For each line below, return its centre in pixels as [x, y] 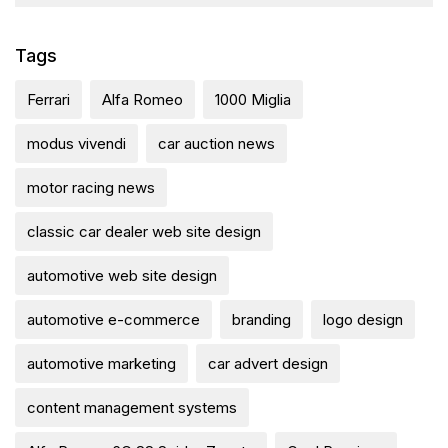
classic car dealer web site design [144, 231]
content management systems [132, 407]
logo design [363, 319]
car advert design [268, 363]
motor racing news [91, 187]
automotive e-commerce [113, 319]
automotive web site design [122, 275]
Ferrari [48, 99]
